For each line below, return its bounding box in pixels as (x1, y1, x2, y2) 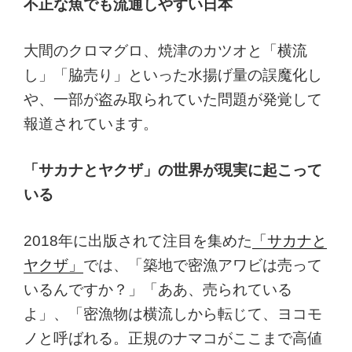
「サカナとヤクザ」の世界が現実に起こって (24, 161, 322, 178)
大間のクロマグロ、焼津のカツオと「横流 (24, 42, 307, 59)
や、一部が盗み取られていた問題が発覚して (24, 90, 322, 108)
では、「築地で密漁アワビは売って (83, 257, 322, 274)
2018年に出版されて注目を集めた (24, 233, 252, 250)
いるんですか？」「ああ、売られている (24, 281, 292, 299)
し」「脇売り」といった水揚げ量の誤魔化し (24, 66, 322, 83)
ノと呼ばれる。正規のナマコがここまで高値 (24, 330, 322, 347)
